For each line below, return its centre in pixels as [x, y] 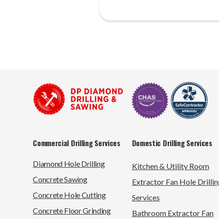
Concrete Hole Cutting [69, 195]
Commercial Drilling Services [77, 143]
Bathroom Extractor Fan [173, 213]
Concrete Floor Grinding [72, 211]
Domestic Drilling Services [172, 143]
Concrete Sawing [60, 179]
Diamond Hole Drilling [69, 164]
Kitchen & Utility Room [170, 166]
